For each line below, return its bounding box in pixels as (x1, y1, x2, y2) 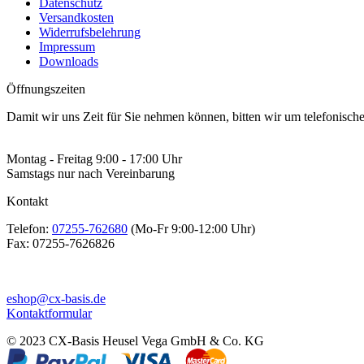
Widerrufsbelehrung (39, 25, 141, 40)
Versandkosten (39, 11, 114, 25)
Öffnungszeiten (6, 82, 85, 97)
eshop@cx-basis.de (6, 292, 106, 306)
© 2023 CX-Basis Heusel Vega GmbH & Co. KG (6, 334, 264, 349)
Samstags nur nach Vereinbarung (6, 167, 175, 181)
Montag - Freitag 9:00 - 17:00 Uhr (6, 152, 182, 167)
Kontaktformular (6, 306, 92, 321)
